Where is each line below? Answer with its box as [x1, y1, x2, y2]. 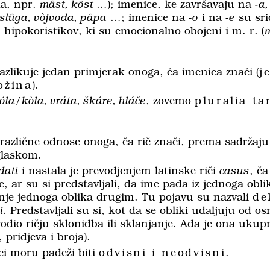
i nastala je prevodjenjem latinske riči [18, 166, 219, 177]
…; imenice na [107, 13, 189, 24]
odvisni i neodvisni [99, 248, 226, 259]
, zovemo [146, 96, 195, 107]
